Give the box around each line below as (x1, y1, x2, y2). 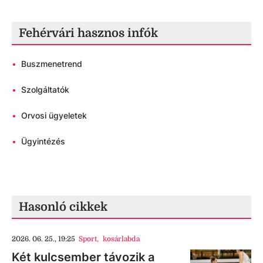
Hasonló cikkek (19, 200, 107, 214)
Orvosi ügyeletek (21, 110, 87, 121)
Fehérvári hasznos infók (19, 26, 158, 41)
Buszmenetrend (21, 59, 82, 69)
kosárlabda (102, 235, 140, 244)
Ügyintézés (21, 136, 65, 147)
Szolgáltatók (21, 85, 69, 95)
